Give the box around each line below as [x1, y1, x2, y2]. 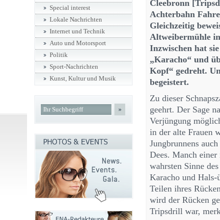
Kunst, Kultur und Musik [50, 75, 116, 82]
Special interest [50, 4, 90, 11]
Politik [50, 52, 68, 58]
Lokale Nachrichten [50, 16, 102, 23]
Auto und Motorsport [50, 40, 106, 47]
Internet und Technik [50, 28, 105, 35]
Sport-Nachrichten [50, 63, 98, 70]
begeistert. [150, 77, 189, 87]
